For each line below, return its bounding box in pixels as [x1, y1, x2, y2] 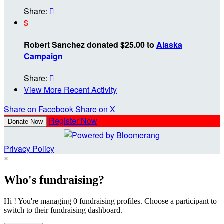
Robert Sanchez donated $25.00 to [24, 39, 156, 51]
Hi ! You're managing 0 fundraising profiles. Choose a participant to [4, 197, 217, 206]
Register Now [49, 115, 97, 127]
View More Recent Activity [24, 84, 117, 96]
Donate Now [8, 118, 43, 126]
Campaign [24, 50, 63, 62]
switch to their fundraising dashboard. [4, 206, 122, 215]
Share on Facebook [4, 103, 73, 115]
